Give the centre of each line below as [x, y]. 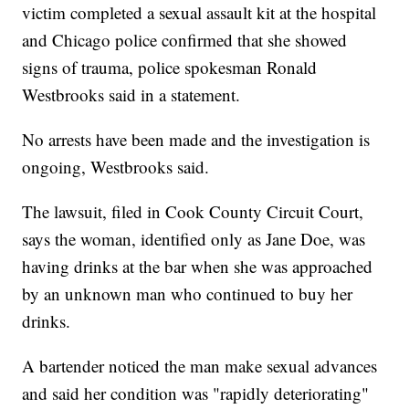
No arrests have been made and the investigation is [196, 140]
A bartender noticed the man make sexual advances [200, 366]
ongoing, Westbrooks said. [116, 167]
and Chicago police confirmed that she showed [185, 40]
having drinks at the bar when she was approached [198, 267]
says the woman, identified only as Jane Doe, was [194, 239]
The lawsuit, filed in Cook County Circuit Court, [193, 212]
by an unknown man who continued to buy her [188, 294]
